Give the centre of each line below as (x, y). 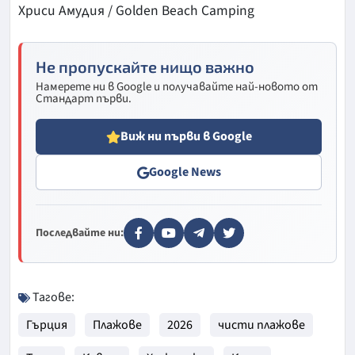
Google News (185, 172)
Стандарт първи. (84, 99)
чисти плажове (261, 325)
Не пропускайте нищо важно (145, 67)
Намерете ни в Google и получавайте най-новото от (177, 87)
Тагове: (52, 298)
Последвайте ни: (80, 233)
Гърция (47, 325)
